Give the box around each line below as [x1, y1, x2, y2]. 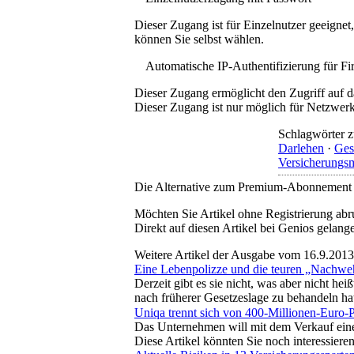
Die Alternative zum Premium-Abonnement [134, 179, 352, 194]
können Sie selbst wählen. [134, 32, 264, 46]
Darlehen [278, 141, 324, 155]
